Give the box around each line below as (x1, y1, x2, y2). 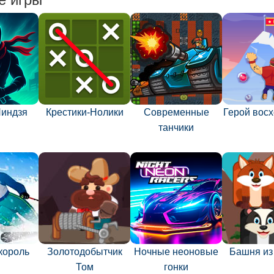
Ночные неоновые (134, 246, 218, 257)
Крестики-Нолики (45, 107, 124, 118)
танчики (158, 122, 194, 133)
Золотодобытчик (46, 246, 122, 257)
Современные (143, 107, 209, 118)
